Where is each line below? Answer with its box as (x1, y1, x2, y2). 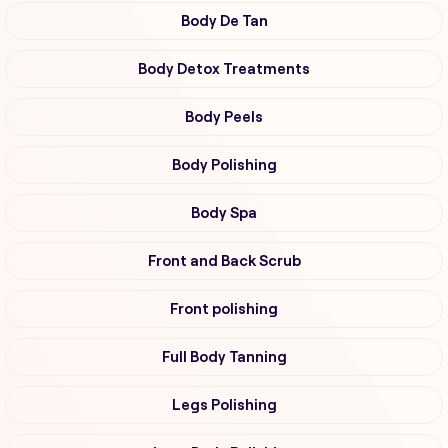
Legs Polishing (171, 397, 277, 414)
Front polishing (170, 301, 278, 318)
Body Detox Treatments (138, 61, 310, 78)
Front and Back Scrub (147, 253, 301, 270)
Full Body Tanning (161, 349, 287, 366)
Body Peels (185, 109, 263, 126)
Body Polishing (171, 157, 277, 174)
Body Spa (191, 205, 257, 222)
